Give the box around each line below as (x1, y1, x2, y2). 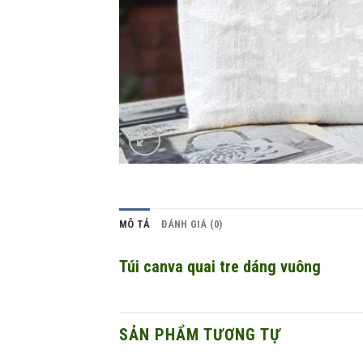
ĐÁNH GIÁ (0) (161, 218, 223, 230)
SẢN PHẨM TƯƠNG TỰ (119, 325, 281, 344)
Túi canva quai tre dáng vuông (119, 257, 321, 276)
